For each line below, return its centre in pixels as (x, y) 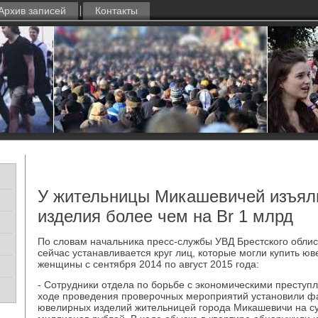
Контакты (116, 11)
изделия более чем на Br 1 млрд (165, 216)
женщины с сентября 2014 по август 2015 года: (148, 264)
